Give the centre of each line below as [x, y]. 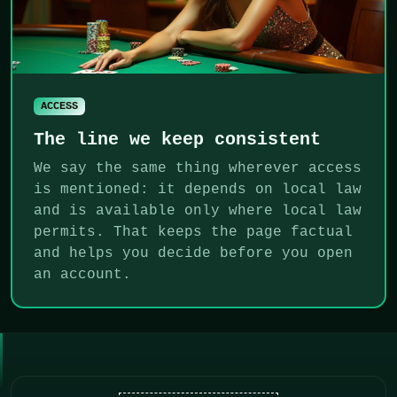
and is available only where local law [198, 211]
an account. [82, 275]
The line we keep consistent [177, 140]
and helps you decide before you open [193, 254]
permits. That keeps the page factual [193, 233]
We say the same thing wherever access [198, 169]
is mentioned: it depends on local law [198, 190]
